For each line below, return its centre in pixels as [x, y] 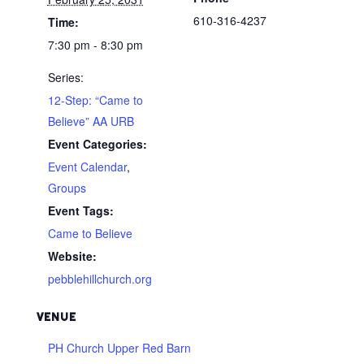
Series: [65, 77]
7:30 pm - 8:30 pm [95, 44]
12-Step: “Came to [95, 100]
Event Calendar [87, 166]
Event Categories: [97, 143]
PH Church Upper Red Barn [119, 347]
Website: [72, 256]
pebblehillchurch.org [100, 278]
